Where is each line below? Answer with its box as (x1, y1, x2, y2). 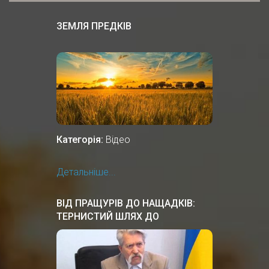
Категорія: (56, 133, 103, 145)
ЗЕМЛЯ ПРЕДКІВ (56, 20, 131, 32)
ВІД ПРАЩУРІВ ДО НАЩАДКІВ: (56, 197, 195, 209)
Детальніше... (56, 166, 116, 178)
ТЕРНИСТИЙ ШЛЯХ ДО (56, 210, 159, 222)
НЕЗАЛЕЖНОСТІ (56, 223, 130, 235)
